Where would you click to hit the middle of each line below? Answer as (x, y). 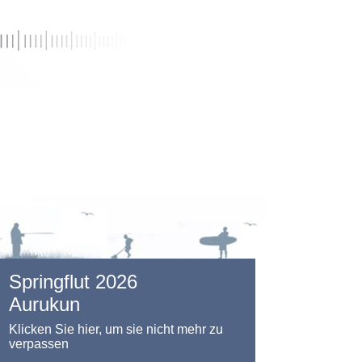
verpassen (39, 344)
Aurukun (44, 304)
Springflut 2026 (73, 282)
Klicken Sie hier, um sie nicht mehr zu (116, 329)
